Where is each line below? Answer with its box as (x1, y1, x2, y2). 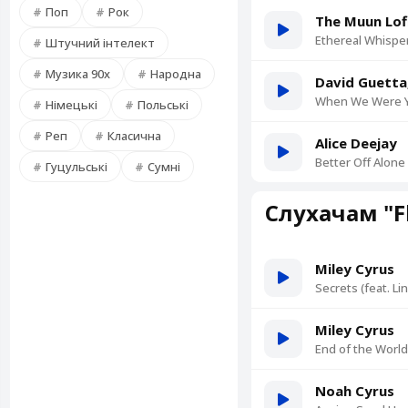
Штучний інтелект (46, 35, 155, 51)
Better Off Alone (315, 154, 405, 170)
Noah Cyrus (315, 382, 394, 400)
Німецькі (46, 97, 97, 113)
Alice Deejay (315, 134, 397, 152)
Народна (150, 66, 201, 82)
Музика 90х (46, 66, 110, 82)
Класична (107, 127, 161, 144)
